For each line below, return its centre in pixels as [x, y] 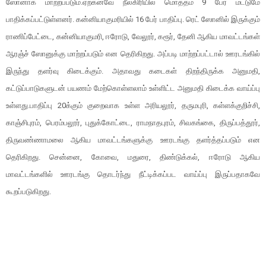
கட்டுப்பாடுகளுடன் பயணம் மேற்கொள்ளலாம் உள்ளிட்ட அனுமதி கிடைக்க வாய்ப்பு [133, 88]
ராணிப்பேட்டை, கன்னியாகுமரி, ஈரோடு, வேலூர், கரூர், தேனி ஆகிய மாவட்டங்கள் [133, 37]
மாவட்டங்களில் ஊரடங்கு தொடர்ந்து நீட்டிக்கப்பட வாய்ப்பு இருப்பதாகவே [133, 174]
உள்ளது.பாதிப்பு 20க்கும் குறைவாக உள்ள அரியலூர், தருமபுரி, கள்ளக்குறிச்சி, [133, 105]
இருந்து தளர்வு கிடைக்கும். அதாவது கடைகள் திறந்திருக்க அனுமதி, [133, 71]
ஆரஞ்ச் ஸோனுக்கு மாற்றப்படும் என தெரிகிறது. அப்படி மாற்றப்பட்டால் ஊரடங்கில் [133, 54]
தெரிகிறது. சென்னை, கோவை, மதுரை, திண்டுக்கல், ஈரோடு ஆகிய [133, 157]
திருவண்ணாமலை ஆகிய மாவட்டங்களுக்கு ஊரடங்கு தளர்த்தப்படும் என [133, 140]
